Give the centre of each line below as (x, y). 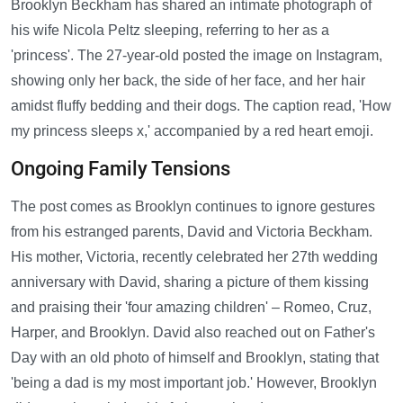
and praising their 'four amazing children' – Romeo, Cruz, (191, 308)
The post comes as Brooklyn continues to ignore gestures (193, 207)
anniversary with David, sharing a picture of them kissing (190, 282)
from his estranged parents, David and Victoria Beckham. (192, 232)
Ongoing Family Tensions (121, 169)
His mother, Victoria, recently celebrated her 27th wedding (194, 257)
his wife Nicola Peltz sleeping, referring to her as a (170, 31)
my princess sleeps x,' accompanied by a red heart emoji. (192, 131)
